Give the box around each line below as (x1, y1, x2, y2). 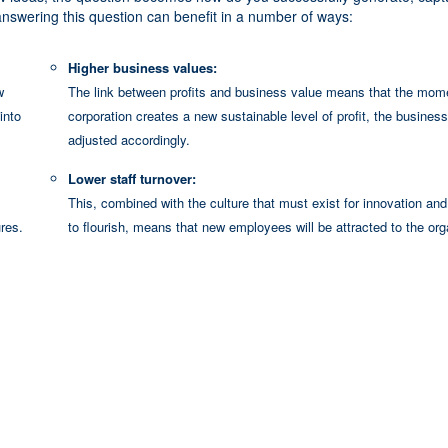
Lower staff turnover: (67, 168, 196, 188)
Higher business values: (67, 57, 217, 77)
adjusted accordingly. (67, 129, 190, 149)
